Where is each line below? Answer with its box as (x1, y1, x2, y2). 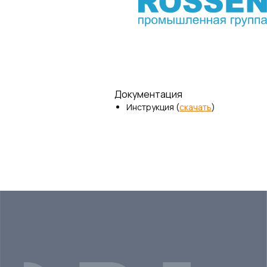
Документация (114, 88, 182, 101)
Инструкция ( (126, 101, 179, 113)
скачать (179, 101, 212, 113)
